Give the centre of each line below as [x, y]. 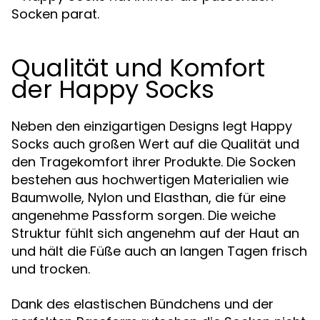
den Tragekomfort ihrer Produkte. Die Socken [154, 162]
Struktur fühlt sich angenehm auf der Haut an [155, 233]
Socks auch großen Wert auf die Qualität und [155, 144]
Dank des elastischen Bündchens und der [142, 304]
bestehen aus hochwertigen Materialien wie [150, 180]
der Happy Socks [113, 89]
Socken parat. [55, 14]
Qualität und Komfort [138, 68]
